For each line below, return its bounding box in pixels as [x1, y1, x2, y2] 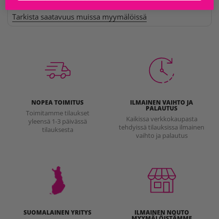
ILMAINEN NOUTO [134, 208, 189, 217]
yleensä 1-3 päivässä [28, 117, 87, 126]
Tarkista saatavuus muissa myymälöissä [12, 12, 147, 22]
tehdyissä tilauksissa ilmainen [119, 123, 204, 132]
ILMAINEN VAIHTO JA [130, 98, 193, 107]
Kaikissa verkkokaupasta [126, 114, 197, 124]
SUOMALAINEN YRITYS [23, 208, 91, 217]
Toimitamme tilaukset [25, 109, 89, 118]
